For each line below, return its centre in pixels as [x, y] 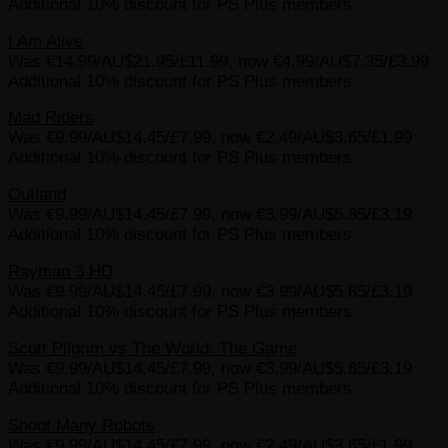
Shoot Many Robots [81, 426]
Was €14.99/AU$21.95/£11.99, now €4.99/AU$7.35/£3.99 [218, 61]
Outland [37, 195]
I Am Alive [45, 41]
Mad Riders [51, 118]
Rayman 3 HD [60, 272]
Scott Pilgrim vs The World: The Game [152, 349]
